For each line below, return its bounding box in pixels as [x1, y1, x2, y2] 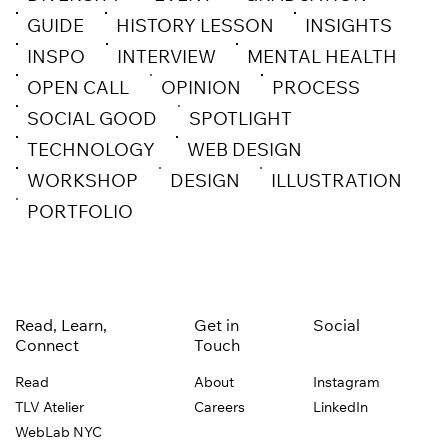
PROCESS [272, 81, 361, 100]
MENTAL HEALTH [247, 50, 398, 69]
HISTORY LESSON [115, 19, 274, 38]
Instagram [313, 376, 381, 391]
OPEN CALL [27, 81, 129, 100]
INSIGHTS [305, 19, 393, 38]
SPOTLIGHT [188, 112, 292, 131]
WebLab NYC [15, 426, 103, 441]
